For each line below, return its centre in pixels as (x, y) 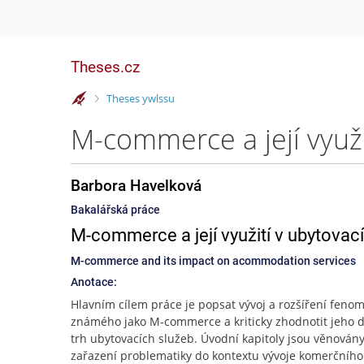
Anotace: (94, 282)
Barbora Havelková (136, 186)
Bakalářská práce (115, 210)
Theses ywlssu (140, 98)
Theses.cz (105, 67)
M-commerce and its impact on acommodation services (213, 261)
